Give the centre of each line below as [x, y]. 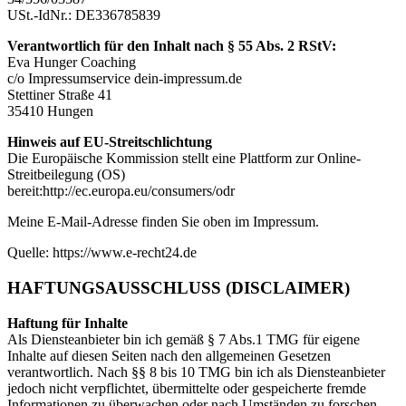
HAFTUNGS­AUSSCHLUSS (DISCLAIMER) [179, 287]
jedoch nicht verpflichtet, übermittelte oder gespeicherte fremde [187, 388]
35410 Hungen [50, 111]
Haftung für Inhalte [68, 323]
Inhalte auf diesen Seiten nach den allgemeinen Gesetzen [169, 355]
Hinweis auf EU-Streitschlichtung [110, 142]
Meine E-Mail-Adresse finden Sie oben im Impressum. [163, 222]
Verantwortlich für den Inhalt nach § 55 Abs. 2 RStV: [172, 46]
